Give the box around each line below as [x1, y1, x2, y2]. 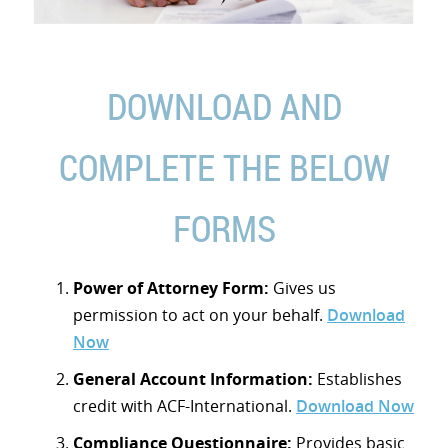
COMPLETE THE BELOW [58, 142, 390, 191]
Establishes [313, 367, 402, 390]
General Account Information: [73, 367, 313, 390]
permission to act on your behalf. [73, 303, 327, 326]
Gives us [269, 276, 336, 299]
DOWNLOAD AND [106, 81, 342, 130]
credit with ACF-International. [73, 394, 296, 417]
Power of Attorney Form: [73, 276, 269, 299]
